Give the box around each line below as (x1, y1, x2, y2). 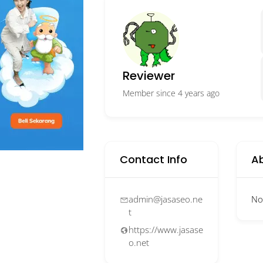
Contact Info (120, 152, 187, 167)
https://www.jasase (129, 224, 203, 235)
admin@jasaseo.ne (129, 193, 203, 205)
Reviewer (123, 68, 175, 84)
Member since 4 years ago (123, 87, 220, 99)
